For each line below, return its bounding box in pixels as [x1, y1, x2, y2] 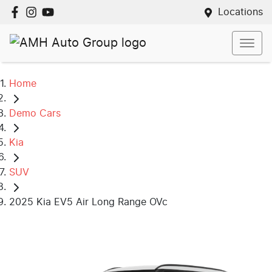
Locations [218, 7, 263, 17]
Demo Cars [9, 108, 61, 118]
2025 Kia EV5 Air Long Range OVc [9, 197, 168, 207]
